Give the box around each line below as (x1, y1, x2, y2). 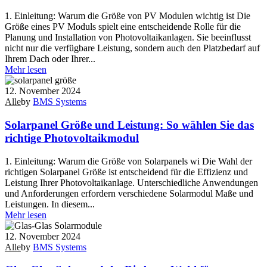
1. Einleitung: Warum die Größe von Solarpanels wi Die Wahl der (5, 156, 252, 166)
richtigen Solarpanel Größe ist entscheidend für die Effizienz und (5, 166, 248, 177)
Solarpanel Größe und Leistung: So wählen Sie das (5, 118, 254, 131)
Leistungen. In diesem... (5, 198, 95, 209)
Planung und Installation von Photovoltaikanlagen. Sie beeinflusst (5, 32, 251, 43)
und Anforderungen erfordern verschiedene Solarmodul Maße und (5, 188, 253, 198)
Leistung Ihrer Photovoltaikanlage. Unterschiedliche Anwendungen (5, 177, 258, 188)
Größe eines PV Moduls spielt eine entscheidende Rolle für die (5, 21, 241, 32)
